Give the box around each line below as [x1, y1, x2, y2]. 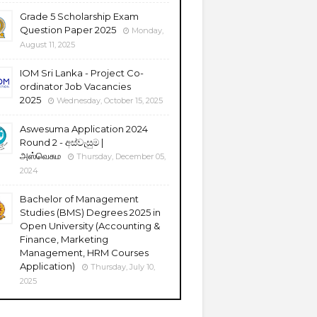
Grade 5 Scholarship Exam [20, 11, 139, 22]
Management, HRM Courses [20, 247, 149, 258]
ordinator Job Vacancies [20, 81, 131, 92]
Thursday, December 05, [76, 151, 166, 161]
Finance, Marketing [20, 234, 108, 245]
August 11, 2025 [20, 40, 75, 50]
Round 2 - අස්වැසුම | [20, 137, 103, 148]
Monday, [132, 25, 163, 35]
